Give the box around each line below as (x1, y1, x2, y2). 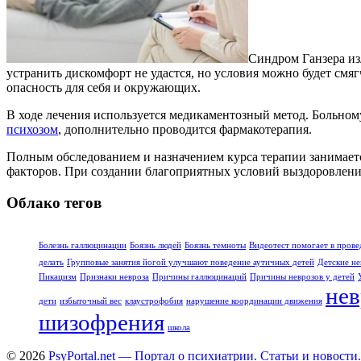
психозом (6, 122, 58, 137)
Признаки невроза (80, 272, 149, 281)
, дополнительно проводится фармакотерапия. (58, 122, 312, 137)
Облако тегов (6, 193, 102, 211)
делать (39, 257, 64, 267)
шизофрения (39, 309, 164, 335)
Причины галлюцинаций (152, 272, 247, 281)
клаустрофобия (125, 296, 183, 305)
